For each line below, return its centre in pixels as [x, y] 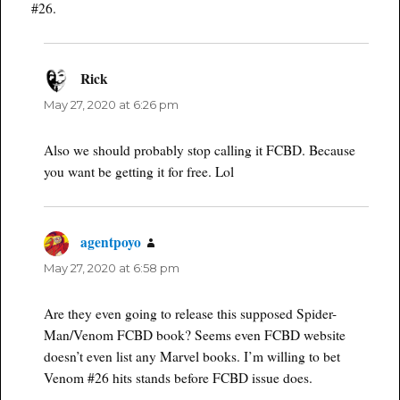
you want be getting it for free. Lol [138, 172]
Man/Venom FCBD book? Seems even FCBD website [194, 335]
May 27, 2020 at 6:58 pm [111, 268]
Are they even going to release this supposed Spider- [190, 314]
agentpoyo [111, 242]
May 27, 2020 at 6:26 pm [111, 105]
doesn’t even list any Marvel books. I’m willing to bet [192, 357]
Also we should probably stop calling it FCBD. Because [199, 150]
